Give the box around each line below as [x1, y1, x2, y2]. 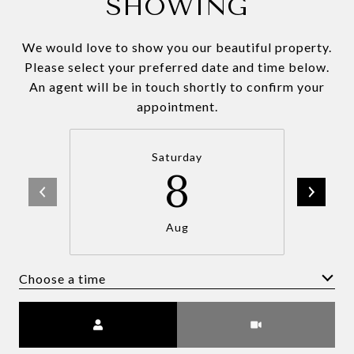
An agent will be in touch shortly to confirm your [29, 79, 325, 94]
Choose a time [19, 270, 106, 286]
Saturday [152, 150, 202, 164]
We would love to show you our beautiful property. [22, 40, 332, 55]
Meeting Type [177, 304, 263, 319]
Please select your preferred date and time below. [24, 59, 330, 74]
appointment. [136, 99, 218, 114]
